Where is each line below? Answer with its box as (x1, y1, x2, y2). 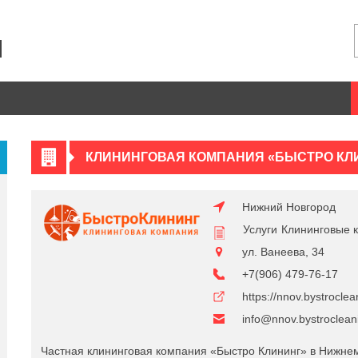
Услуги (243, 223, 277, 236)
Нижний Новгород (242, 201, 336, 213)
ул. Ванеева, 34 (242, 245, 324, 258)
